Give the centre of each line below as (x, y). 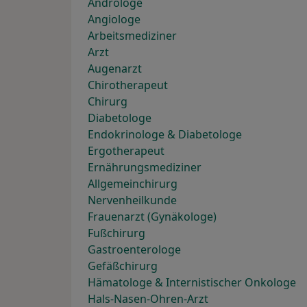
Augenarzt (115, 69)
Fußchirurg (116, 233)
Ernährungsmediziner (145, 168)
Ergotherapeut (126, 151)
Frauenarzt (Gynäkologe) (152, 217)
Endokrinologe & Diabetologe (165, 135)
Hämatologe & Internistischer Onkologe (192, 283)
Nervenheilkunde (132, 200)
